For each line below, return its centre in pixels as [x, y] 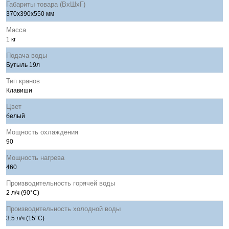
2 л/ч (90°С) [23, 193]
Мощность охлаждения [42, 132]
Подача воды [27, 55]
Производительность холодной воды [63, 209]
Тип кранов [23, 81]
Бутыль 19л [23, 65]
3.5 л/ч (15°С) [25, 218]
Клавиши [19, 90]
